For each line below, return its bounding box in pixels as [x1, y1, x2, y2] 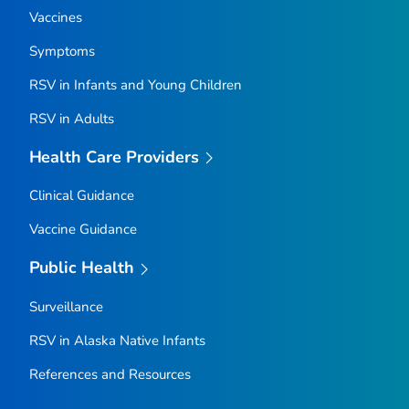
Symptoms [28, 41, 95, 60]
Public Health [28, 257, 135, 279]
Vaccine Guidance [28, 220, 137, 239]
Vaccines [28, 7, 82, 26]
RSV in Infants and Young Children [28, 75, 242, 94]
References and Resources [28, 364, 191, 383]
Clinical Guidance [28, 186, 134, 205]
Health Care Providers [28, 145, 200, 168]
